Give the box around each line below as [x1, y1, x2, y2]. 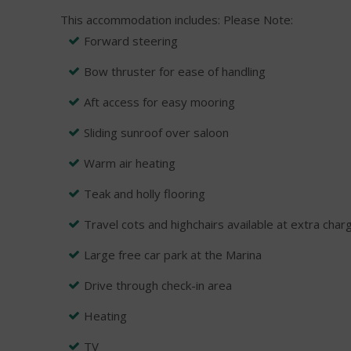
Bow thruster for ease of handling [84, 63, 266, 79]
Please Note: [223, 11, 293, 27]
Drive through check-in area [84, 277, 232, 293]
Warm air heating [84, 154, 175, 171]
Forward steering [84, 32, 178, 49]
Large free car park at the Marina [84, 246, 262, 262]
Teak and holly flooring [84, 185, 205, 201]
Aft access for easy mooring [84, 93, 235, 110]
